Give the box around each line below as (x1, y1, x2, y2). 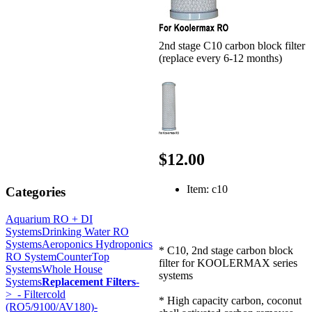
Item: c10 (187, 182, 228, 195)
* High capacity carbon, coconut (159, 294, 302, 306)
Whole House (42, 263, 102, 275)
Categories (6, 184, 65, 199)
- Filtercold (12, 288, 65, 300)
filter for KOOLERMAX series (159, 256, 297, 269)
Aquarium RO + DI (6, 212, 93, 225)
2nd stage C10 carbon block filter (159, 40, 305, 52)
